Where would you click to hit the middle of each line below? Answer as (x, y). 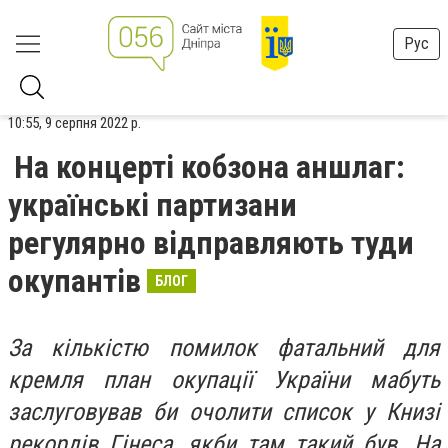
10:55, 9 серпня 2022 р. (74, 123)
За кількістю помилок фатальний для (224, 348)
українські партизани (152, 205)
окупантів (74, 281)
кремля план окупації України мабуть (224, 380)
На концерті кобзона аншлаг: (209, 167)
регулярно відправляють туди (211, 243)
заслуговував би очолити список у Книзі (224, 412)
